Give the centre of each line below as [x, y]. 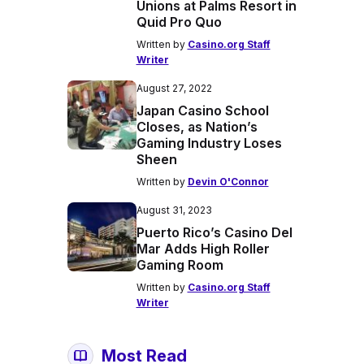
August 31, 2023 [174, 210]
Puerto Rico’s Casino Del [214, 232]
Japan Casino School [202, 110]
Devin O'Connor [228, 182]
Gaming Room [180, 265]
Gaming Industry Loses [209, 143]
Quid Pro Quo [179, 22]
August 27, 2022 [174, 88]
